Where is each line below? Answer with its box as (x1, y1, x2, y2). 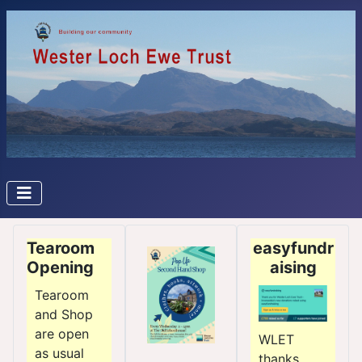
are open (35, 326, 89, 343)
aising (269, 258, 317, 278)
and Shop (35, 306, 93, 323)
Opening (27, 258, 94, 278)
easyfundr (252, 238, 334, 259)
